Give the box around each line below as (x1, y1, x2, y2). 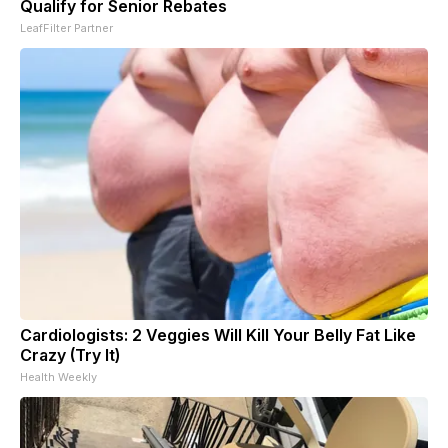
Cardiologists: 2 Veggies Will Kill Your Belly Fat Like (20, 324, 416, 345)
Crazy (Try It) (20, 344, 120, 365)
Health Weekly (20, 369, 97, 384)
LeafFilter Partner (20, 20, 113, 35)
